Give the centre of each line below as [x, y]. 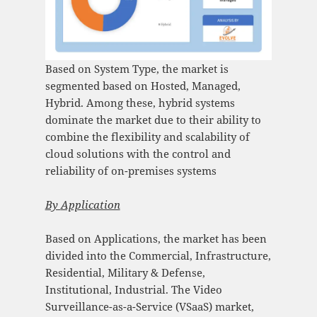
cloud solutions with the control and [138, 153]
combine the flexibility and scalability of [147, 136]
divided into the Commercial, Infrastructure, [158, 255]
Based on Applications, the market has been [156, 238]
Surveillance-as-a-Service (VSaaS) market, [149, 306]
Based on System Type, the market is [137, 68]
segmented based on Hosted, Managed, [143, 85]
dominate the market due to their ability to [153, 119]
